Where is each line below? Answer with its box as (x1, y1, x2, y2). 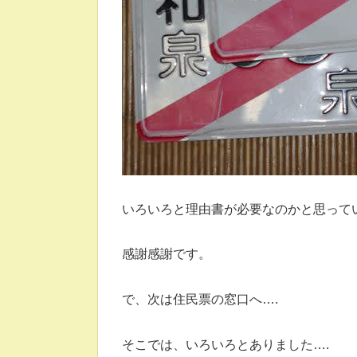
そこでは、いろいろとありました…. (122, 338, 329, 352)
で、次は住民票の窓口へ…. (122, 292, 278, 307)
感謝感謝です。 (122, 247, 214, 261)
